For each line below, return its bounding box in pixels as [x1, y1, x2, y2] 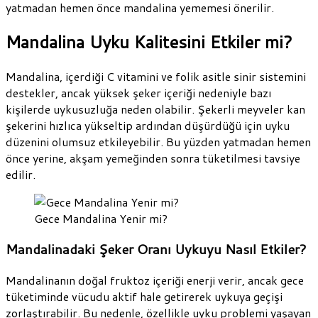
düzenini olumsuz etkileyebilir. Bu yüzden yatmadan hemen [6, 133, 311, 150]
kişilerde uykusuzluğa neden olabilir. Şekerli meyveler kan [6, 101, 305, 118]
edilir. [6, 166, 35, 183]
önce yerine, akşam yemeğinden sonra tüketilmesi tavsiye [6, 150, 300, 167]
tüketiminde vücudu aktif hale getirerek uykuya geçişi [6, 287, 283, 305]
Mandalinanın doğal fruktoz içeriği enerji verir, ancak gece [6, 271, 304, 288]
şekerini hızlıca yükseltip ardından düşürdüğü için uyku [6, 117, 290, 134]
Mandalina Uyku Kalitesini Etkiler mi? [6, 30, 292, 55]
